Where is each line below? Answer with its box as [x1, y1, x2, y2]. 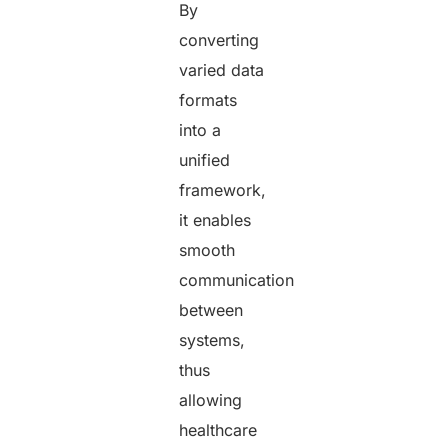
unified [179, 149, 231, 170]
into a [179, 119, 222, 140]
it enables [179, 209, 252, 230]
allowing [179, 389, 243, 410]
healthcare [179, 419, 258, 440]
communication [179, 269, 295, 290]
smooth [179, 239, 236, 260]
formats [179, 89, 238, 110]
